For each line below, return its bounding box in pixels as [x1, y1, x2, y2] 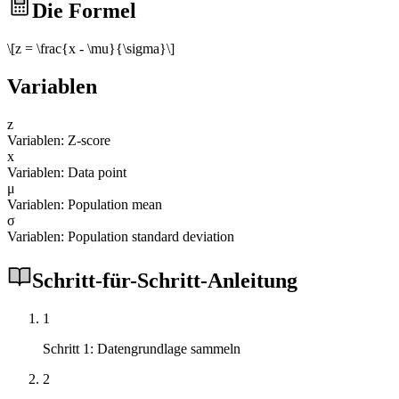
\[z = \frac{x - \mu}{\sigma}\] [7, 40, 175, 56]
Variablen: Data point [7, 164, 126, 180]
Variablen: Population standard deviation [7, 228, 234, 244]
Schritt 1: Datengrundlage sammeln [43, 340, 240, 356]
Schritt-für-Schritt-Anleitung [32, 268, 297, 292]
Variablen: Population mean [7, 196, 162, 212]
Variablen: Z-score [7, 132, 110, 148]
